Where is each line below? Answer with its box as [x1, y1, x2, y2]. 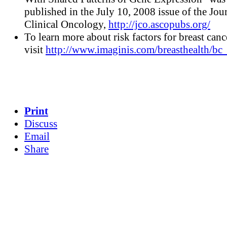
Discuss [24, 117, 57, 130]
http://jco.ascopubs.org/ [108, 18, 210, 31]
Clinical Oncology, [24, 18, 108, 31]
